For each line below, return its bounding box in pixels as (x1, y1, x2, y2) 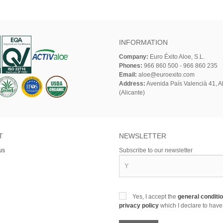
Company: (119, 53, 148, 60)
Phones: (119, 62, 142, 69)
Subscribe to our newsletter (119, 146, 193, 154)
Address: (119, 80, 145, 87)
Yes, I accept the (132, 193, 178, 200)
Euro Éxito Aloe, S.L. (148, 53, 205, 60)
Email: (119, 71, 137, 78)
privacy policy (119, 202, 160, 209)
